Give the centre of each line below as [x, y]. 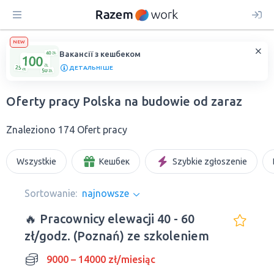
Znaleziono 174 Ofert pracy [67, 130]
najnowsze [106, 193]
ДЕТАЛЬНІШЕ [91, 68]
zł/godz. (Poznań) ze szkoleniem [117, 236]
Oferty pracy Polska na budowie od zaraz [124, 101]
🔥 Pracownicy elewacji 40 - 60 [109, 219]
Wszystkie [36, 161]
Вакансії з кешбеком [100, 54]
